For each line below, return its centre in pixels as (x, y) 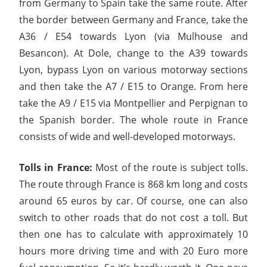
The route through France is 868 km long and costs (133, 184)
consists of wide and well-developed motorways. (127, 136)
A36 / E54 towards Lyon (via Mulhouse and (133, 36)
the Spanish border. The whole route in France (133, 119)
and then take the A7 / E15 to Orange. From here (133, 86)
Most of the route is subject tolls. (170, 167)
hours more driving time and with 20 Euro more (133, 251)
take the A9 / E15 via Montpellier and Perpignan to (133, 103)
